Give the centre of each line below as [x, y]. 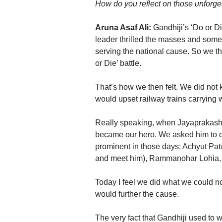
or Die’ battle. [118, 63]
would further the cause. [137, 194]
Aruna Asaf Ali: [123, 28]
